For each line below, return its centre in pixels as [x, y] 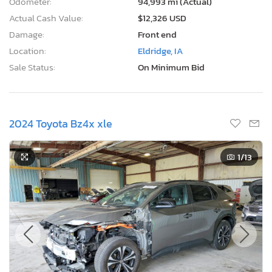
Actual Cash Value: [46, 18]
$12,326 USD [162, 18]
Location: [28, 50]
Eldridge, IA [161, 50]
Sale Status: [32, 67]
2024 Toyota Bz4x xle [61, 123]
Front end [157, 34]
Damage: [27, 34]
